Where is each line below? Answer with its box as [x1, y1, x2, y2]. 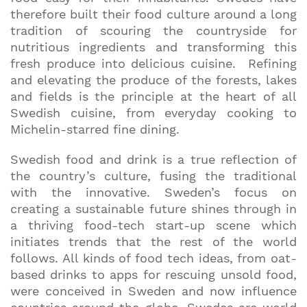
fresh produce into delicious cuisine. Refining [10, 56, 297, 71]
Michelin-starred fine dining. [10, 122, 184, 136]
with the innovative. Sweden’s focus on [10, 185, 297, 199]
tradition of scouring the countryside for [10, 23, 297, 38]
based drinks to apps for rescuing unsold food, [10, 267, 297, 282]
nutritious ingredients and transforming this [10, 40, 297, 54]
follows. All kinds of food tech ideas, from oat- [10, 251, 297, 265]
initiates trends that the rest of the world [10, 234, 297, 249]
